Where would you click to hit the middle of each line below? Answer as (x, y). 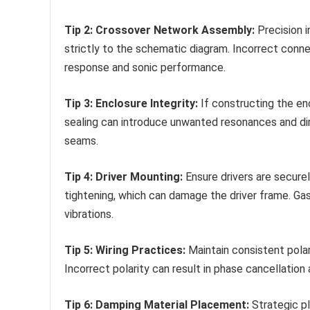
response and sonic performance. (145, 67)
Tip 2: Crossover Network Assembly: (159, 30)
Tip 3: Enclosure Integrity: (131, 103)
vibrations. (89, 214)
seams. (81, 140)
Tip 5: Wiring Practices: (125, 250)
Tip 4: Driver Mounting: (124, 176)
